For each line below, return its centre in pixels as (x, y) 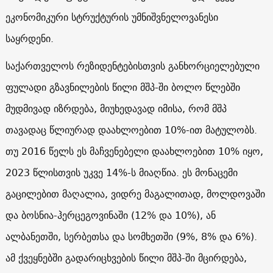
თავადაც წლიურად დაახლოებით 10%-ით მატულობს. (131, 129)
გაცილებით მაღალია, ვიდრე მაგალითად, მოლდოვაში (135, 193)
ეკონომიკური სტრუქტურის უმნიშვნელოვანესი (112, 17)
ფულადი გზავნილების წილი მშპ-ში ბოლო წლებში (122, 87)
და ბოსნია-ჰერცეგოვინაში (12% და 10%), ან (110, 215)
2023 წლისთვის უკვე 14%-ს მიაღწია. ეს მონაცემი (121, 172)
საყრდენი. (29, 38)
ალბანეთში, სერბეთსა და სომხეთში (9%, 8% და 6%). (131, 236)
